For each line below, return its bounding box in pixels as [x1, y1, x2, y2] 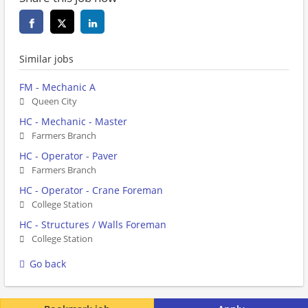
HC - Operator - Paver [19, 149, 118, 163]
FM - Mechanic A [19, 80, 96, 94]
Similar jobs [19, 52, 74, 66]
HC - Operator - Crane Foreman [19, 184, 163, 197]
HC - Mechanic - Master [19, 115, 127, 129]
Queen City [32, 96, 77, 108]
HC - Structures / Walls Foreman [19, 218, 166, 232]
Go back [30, 257, 66, 271]
